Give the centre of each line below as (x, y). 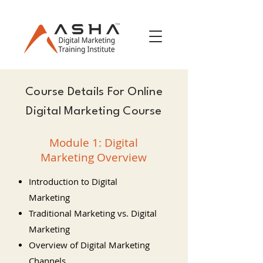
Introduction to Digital (73, 181)
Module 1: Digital (94, 143)
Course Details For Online (94, 92)
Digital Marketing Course (94, 112)
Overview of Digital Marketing (89, 245)
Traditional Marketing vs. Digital (93, 213)
